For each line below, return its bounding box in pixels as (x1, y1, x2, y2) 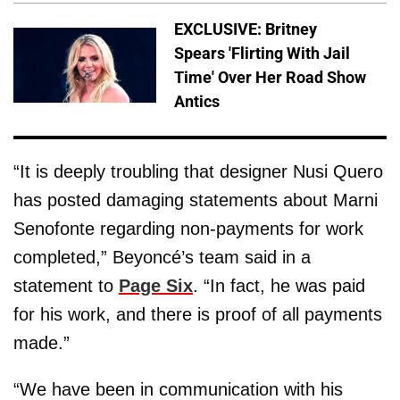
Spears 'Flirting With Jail (174, 44, 350, 63)
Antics (174, 92, 220, 112)
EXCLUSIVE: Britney (174, 20, 317, 39)
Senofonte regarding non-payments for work (13, 219, 363, 239)
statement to (13, 276, 119, 296)
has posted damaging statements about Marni (13, 190, 378, 211)
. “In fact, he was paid (193, 276, 365, 296)
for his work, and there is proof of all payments (13, 304, 382, 325)
